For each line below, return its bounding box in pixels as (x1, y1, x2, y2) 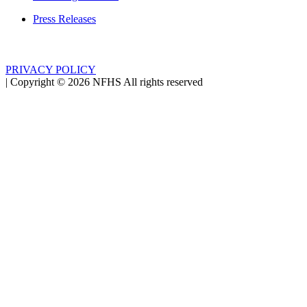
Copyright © (8, 76, 68, 88)
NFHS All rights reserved (93, 76, 203, 88)
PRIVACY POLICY (5, 64, 96, 76)
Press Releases (33, 13, 96, 25)
